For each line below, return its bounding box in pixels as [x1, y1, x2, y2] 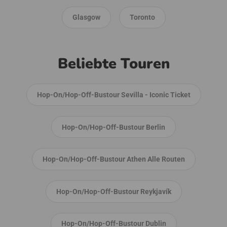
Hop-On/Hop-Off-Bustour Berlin [62, 123, 165, 131]
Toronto [129, 13, 155, 22]
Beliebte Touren [57, 54, 170, 74]
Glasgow [72, 13, 100, 22]
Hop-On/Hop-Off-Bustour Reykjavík [56, 187, 171, 196]
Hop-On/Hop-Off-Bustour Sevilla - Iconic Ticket [36, 90, 191, 99]
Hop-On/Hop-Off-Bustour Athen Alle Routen [42, 155, 185, 164]
